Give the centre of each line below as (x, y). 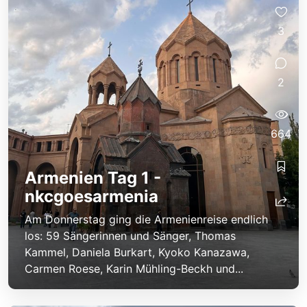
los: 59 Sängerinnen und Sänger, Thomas (130, 235)
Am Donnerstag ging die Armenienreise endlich (146, 219)
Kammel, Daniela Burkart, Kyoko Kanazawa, (137, 252)
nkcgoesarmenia (91, 196)
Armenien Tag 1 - (93, 177)
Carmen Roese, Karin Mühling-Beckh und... (134, 268)
